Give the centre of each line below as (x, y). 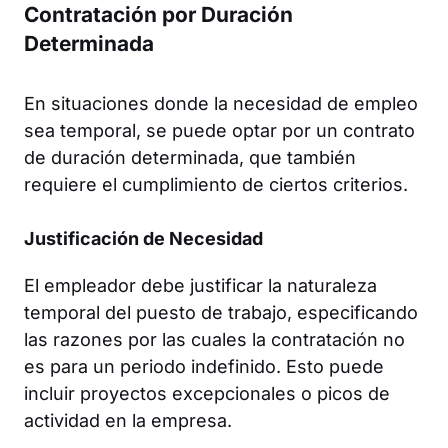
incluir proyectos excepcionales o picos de (207, 393)
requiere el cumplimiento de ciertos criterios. (216, 184)
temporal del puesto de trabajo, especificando (221, 312)
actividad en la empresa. (128, 420)
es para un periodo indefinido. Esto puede (204, 366)
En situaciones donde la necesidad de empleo (221, 103)
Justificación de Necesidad (143, 238)
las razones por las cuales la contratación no (214, 339)
